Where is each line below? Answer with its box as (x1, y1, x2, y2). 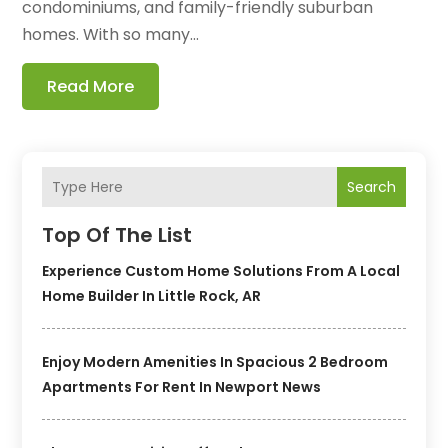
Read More (47, 75, 135, 99)
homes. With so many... (22, 23, 200, 47)
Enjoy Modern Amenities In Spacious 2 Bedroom (42, 352, 389, 373)
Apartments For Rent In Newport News (42, 377, 322, 398)
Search (346, 177, 396, 198)
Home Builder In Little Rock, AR (42, 286, 262, 307)
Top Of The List (42, 221, 193, 250)
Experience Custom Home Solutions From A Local (42, 261, 401, 282)
